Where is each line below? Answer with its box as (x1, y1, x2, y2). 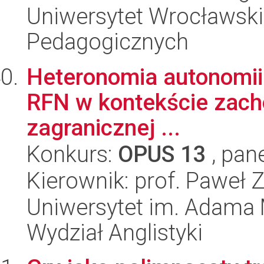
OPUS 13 (118, 141, 206, 168)
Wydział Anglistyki (27, 219, 203, 246)
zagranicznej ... (27, 114, 180, 141)
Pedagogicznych (27, 28, 189, 55)
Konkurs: (27, 141, 118, 168)
